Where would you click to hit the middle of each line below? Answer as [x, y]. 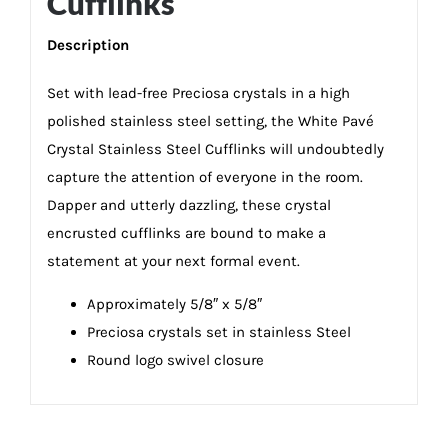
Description [87, 44]
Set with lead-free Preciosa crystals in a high [198, 92]
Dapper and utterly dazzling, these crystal [188, 204]
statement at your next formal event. [173, 260]
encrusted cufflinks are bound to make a [186, 232]
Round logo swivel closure [175, 359]
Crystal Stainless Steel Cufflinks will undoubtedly [215, 148]
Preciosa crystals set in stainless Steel [218, 331]
